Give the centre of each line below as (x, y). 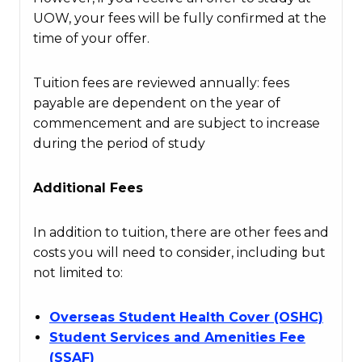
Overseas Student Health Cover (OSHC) (186, 317)
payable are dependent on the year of (157, 103)
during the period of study (119, 143)
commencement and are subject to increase (177, 123)
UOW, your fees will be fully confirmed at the (180, 18)
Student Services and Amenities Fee (177, 337)
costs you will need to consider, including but (179, 253)
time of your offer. (91, 38)
